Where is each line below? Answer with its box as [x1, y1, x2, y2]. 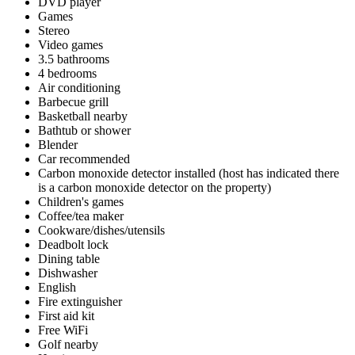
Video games [38, 37, 103, 52]
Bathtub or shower [38, 123, 131, 137]
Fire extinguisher [38, 294, 122, 308]
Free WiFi [38, 323, 88, 337]
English [38, 280, 76, 294]
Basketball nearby [38, 109, 128, 123]
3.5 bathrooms [38, 52, 109, 66]
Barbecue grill [38, 94, 109, 109]
